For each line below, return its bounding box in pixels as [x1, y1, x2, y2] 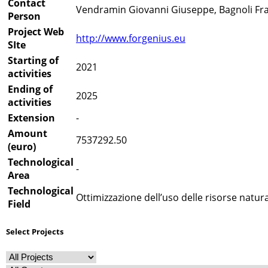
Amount [8, 127, 47, 141]
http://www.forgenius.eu [76, 32, 185, 45]
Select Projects [6, 226, 63, 237]
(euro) [8, 140, 36, 154]
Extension [8, 111, 55, 125]
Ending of [8, 83, 53, 96]
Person [8, 10, 41, 23]
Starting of [8, 54, 59, 68]
